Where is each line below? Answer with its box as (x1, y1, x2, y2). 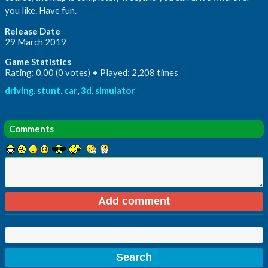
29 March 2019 (5, 36, 66, 47)
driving (5, 84, 33, 96)
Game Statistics (5, 56, 71, 67)
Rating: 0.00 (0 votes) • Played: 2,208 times (5, 66, 178, 78)
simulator (95, 84, 135, 96)
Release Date (5, 25, 60, 36)
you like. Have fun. (5, 4, 77, 16)
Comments (9, 123, 54, 134)
